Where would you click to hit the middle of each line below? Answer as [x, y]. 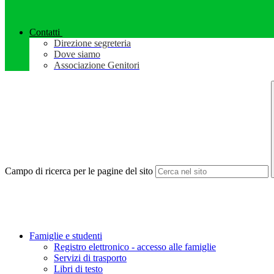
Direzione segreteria [92, 43]
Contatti [45, 32]
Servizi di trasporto [90, 258]
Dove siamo [77, 54]
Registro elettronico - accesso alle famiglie [135, 247]
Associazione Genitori [97, 65]
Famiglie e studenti [66, 236]
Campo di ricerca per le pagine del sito [79, 171]
